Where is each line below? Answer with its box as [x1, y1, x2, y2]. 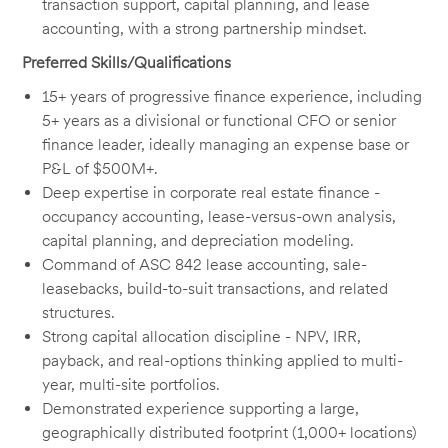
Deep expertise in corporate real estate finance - [42, 183, 381, 203]
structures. [42, 303, 116, 323]
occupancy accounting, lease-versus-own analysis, [42, 207, 397, 227]
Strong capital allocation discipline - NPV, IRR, [42, 327, 362, 347]
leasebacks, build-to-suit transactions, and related [42, 279, 389, 299]
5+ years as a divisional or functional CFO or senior [42, 111, 397, 131]
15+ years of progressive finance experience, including [42, 87, 423, 107]
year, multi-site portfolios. [42, 375, 221, 395]
